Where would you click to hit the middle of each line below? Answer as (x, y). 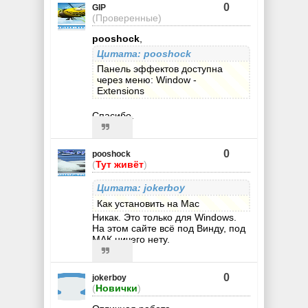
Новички (117, 288)
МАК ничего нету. (131, 239)
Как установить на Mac (148, 203)
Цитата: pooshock (144, 53)
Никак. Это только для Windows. (164, 217)
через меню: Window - (146, 80)
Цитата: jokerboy (141, 188)
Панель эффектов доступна (159, 69)
